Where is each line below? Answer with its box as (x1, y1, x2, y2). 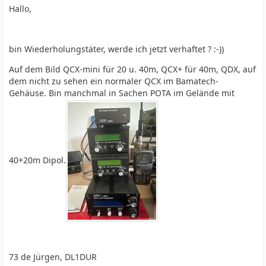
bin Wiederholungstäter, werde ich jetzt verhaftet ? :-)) (9, 43, 224, 55)
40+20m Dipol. (9, 154, 66, 166)
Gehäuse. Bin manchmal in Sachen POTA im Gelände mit (9, 87, 235, 99)
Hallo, (9, 3, 32, 14)
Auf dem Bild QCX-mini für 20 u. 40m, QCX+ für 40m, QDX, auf (9, 64, 256, 75)
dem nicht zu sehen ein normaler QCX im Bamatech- (9, 75, 219, 87)
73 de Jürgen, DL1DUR (9, 251, 97, 262)
